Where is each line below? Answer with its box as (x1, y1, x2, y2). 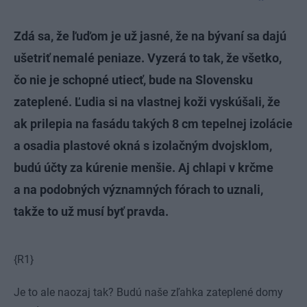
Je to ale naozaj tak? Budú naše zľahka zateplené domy (14, 286, 283, 299)
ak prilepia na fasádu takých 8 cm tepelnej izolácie (14, 116, 293, 131)
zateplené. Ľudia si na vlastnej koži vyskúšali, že (14, 95, 280, 109)
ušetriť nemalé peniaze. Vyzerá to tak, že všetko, (14, 51, 282, 65)
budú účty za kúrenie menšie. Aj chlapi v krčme (14, 160, 273, 175)
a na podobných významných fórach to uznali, (14, 182, 263, 197)
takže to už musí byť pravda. (14, 204, 169, 219)
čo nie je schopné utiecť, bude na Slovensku (14, 73, 253, 87)
